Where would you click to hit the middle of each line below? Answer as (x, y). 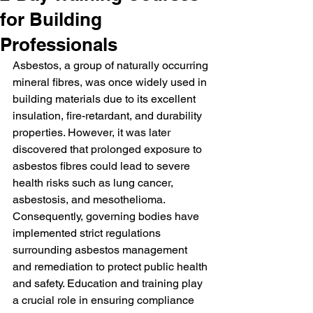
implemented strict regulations (88, 233)
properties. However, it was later (93, 132)
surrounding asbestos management (101, 250)
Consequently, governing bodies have (107, 216)
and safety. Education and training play (109, 283)
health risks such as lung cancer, (94, 183)
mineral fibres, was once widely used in (111, 82)
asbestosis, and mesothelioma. (90, 199)
